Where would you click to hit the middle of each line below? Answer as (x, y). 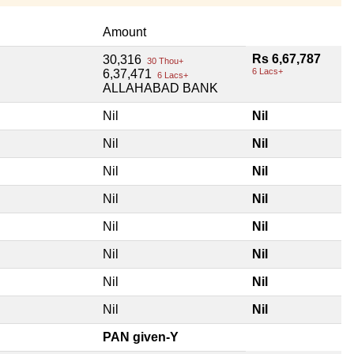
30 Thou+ (164, 60)
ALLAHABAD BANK (160, 88)
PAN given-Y (141, 337)
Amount (124, 32)
